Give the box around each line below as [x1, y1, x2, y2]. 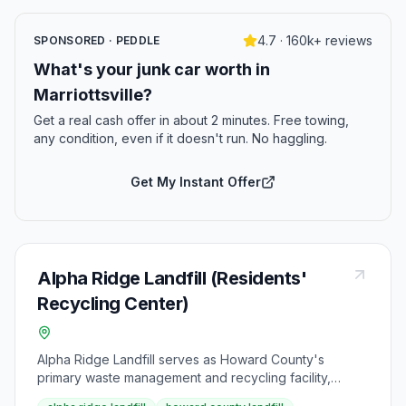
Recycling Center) [37, 293, 189, 314]
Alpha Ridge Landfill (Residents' [37, 267, 306, 289]
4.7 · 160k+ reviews [257, 33, 372, 48]
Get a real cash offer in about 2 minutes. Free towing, [34, 112, 349, 128]
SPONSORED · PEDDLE [34, 34, 160, 47]
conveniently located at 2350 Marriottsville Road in [37, 388, 339, 403]
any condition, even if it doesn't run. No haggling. [34, 130, 327, 146]
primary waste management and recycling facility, [37, 370, 331, 385]
